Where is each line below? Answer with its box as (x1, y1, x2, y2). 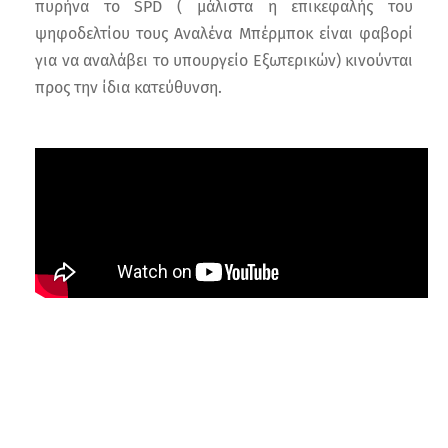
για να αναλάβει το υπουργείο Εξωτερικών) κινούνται (35, 50, 413, 70)
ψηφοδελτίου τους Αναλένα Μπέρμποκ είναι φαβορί (35, 23, 413, 43)
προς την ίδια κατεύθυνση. (35, 77, 222, 97)
